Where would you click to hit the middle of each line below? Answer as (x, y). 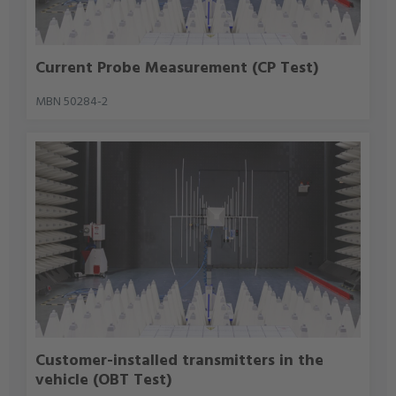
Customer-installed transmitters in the (180, 362)
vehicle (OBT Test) (104, 381)
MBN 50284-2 (72, 103)
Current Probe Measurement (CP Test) (177, 69)
